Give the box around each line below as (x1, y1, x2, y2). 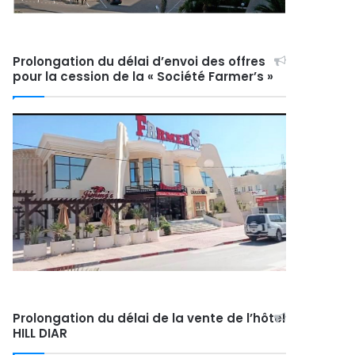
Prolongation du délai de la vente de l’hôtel (13, 310, 286, 327)
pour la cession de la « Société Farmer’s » (13, 68, 274, 86)
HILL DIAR (13, 325, 68, 342)
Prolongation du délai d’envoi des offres (13, 53, 266, 71)
